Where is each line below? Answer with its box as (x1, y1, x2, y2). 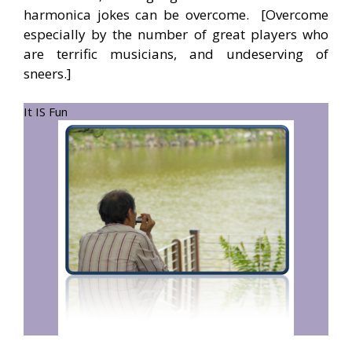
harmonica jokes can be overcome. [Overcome (24, 5, 328, 24)
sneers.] (24, 64, 71, 82)
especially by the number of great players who (24, 24, 328, 43)
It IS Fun (24, 104, 68, 120)
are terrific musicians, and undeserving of (24, 44, 328, 63)
